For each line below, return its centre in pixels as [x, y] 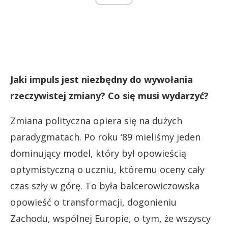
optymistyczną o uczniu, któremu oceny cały [107, 170]
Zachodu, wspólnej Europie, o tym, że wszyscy [110, 219]
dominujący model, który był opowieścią [98, 153]
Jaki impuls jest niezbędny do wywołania [102, 80]
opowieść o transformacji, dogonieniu [93, 202]
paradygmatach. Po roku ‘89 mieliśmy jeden [105, 137]
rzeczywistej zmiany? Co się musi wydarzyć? [109, 96]
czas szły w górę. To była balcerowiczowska [105, 186]
